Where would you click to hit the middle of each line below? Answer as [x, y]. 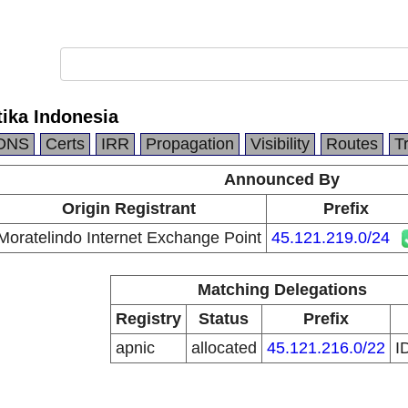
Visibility [280, 144]
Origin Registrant [129, 209]
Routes [352, 144]
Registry [148, 319]
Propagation [190, 144]
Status [224, 319]
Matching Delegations [282, 290]
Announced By [282, 179]
